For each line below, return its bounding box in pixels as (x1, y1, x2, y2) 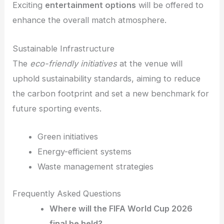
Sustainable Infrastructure (12, 43, 115, 53)
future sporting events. (12, 103, 102, 113)
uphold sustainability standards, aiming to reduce (12, 73, 201, 83)
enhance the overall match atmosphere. (12, 15, 167, 25)
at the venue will (117, 58, 183, 68)
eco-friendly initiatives (30, 58, 117, 68)
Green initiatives (37, 131, 98, 141)
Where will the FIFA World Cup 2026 (49, 203, 193, 214)
